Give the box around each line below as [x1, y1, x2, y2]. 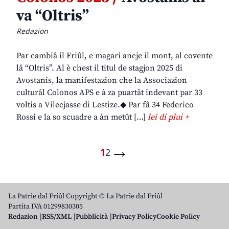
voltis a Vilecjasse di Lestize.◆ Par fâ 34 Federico [16, 100, 194, 110]
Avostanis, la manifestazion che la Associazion [16, 75, 187, 86]
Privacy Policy [112, 212, 156, 222]
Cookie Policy [156, 212, 200, 222]
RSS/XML [42, 212, 72, 222]
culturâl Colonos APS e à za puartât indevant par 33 [16, 87, 202, 98]
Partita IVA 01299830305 [8, 202, 83, 212]
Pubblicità [76, 212, 108, 222]
